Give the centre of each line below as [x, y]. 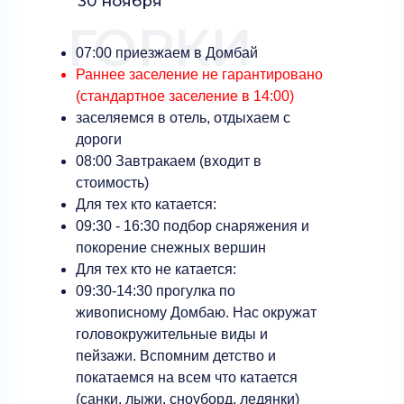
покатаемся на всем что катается [187, 377]
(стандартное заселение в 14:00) [185, 96]
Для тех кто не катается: [156, 269]
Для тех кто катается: [146, 204]
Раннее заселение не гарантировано [199, 74]
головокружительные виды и [172, 334]
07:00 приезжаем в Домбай [167, 53]
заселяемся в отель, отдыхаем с [183, 118]
